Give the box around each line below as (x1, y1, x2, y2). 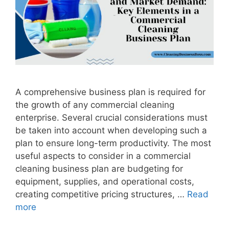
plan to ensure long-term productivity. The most (15, 138, 211, 149)
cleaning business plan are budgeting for (15, 164, 183, 174)
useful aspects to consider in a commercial (15, 151, 191, 162)
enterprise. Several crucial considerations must (15, 112, 208, 123)
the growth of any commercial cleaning (15, 100, 174, 110)
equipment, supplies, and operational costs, (15, 176, 194, 187)
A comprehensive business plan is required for (15, 87, 205, 98)
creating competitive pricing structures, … (15, 189, 187, 200)
